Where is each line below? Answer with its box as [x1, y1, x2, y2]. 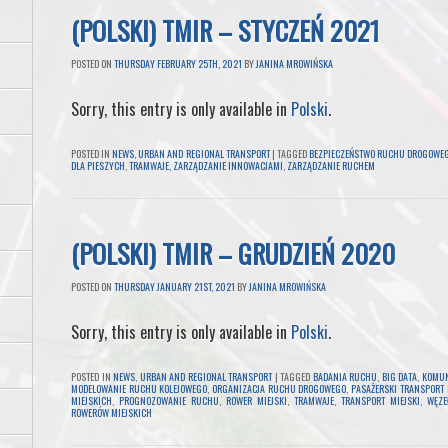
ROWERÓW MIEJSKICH [71, 405, 152, 421]
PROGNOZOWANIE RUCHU [118, 393, 219, 409]
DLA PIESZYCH [71, 158, 125, 174]
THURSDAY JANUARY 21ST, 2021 [114, 279, 235, 295]
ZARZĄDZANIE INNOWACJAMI [173, 158, 283, 174]
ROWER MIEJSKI [225, 393, 287, 409]
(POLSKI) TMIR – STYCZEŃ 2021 [71, 11, 379, 51]
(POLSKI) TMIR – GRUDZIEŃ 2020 [71, 234, 395, 274]
